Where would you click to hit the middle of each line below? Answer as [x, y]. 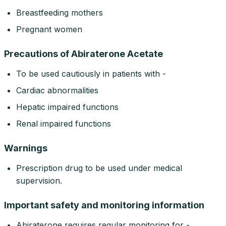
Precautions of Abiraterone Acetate [83, 54]
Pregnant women [49, 30]
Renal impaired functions [64, 124]
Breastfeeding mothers [60, 13]
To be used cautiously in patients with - [91, 74]
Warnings [26, 148]
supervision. [39, 181]
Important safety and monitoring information [104, 205]
